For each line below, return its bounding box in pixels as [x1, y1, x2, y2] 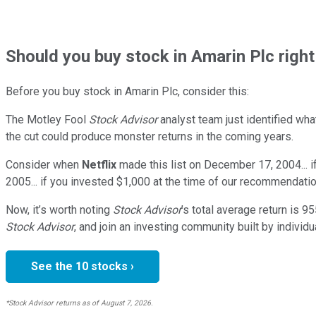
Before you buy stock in [6, 84, 122, 98]
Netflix [82, 157, 116, 171]
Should [6, 46, 63, 66]
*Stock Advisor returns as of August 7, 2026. [6, 298, 153, 308]
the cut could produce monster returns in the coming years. [6, 129, 293, 143]
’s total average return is [181, 202, 299, 217]
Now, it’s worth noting [6, 202, 110, 217]
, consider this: [178, 84, 249, 98]
